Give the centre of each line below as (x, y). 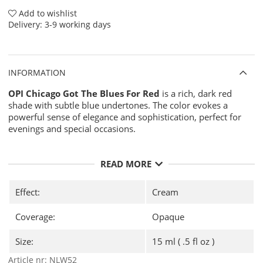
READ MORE (126, 163)
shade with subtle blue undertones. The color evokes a (118, 105)
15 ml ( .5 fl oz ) (183, 241)
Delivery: (26, 24)
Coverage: (35, 216)
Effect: (28, 192)
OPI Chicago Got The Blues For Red (84, 93)
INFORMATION (37, 72)
